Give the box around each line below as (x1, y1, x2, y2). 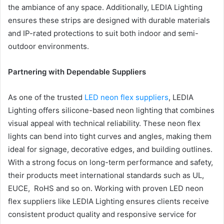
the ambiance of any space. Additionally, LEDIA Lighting (8, 2, 202, 12)
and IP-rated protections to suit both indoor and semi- (8, 28, 198, 38)
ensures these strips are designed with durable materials (8, 15, 210, 25)
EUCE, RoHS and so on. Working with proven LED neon (8, 183, 203, 193)
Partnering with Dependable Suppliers (8, 67, 146, 76)
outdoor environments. (8, 41, 89, 51)
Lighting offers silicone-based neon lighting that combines (8, 105, 214, 115)
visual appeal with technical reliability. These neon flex (8, 118, 200, 128)
